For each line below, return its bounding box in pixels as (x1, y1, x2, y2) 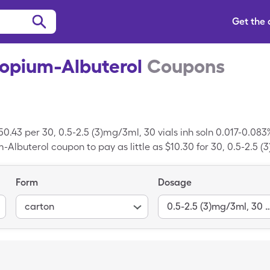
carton (25, 200, 54, 212)
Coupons (147, 54, 225, 78)
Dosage (158, 177, 192, 188)
